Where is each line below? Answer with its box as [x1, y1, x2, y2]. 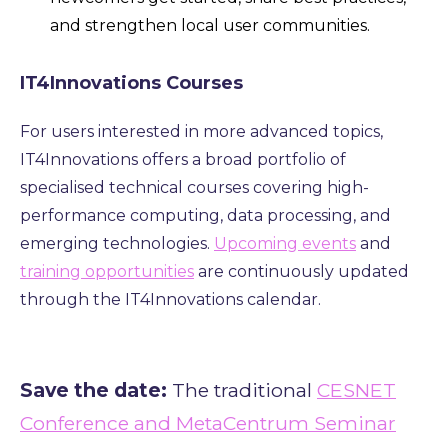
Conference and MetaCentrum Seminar [20, 410, 396, 435]
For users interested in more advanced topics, [20, 121, 383, 141]
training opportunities [20, 261, 194, 281]
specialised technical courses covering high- [20, 177, 369, 197]
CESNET [317, 377, 396, 402]
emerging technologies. [20, 233, 214, 253]
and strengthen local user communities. [50, 15, 370, 35]
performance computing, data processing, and [20, 205, 391, 225]
